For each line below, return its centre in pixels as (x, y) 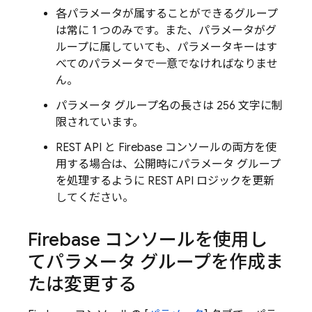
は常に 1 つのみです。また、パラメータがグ (166, 31)
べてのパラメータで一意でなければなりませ (167, 64)
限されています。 (100, 123)
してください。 (95, 198)
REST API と (87, 148)
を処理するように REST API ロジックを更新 (165, 181)
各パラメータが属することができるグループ (167, 14)
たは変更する (82, 284)
